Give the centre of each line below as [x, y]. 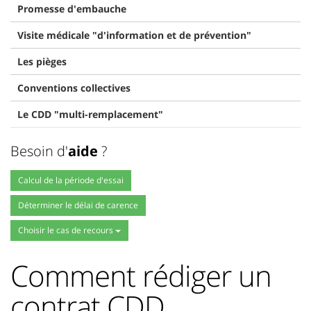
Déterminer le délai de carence [78, 205]
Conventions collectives [74, 88]
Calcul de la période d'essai [71, 180]
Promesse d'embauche [72, 9]
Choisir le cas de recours [67, 230]
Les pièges [42, 61]
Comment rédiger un [141, 275]
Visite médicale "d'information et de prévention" [134, 35]
